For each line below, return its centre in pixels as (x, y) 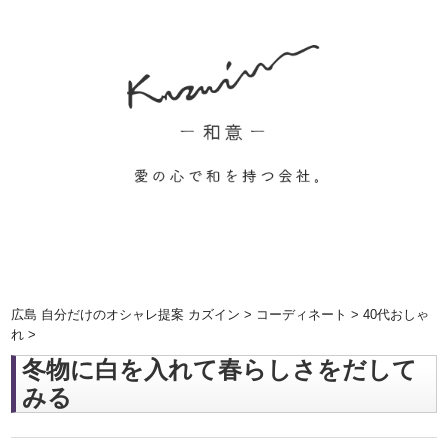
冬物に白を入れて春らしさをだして (220, 369)
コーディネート (302, 314)
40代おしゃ (396, 314)
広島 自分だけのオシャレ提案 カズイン (126, 314)
